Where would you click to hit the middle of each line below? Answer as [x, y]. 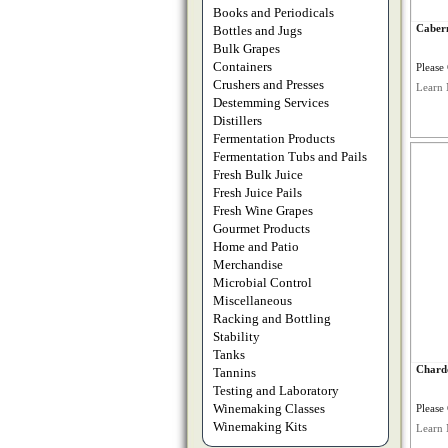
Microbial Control [262, 282]
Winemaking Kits [260, 426]
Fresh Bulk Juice [258, 174]
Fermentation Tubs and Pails [290, 156]
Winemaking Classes [269, 408]
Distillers [237, 120]
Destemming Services [271, 102]
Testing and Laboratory [276, 390]
